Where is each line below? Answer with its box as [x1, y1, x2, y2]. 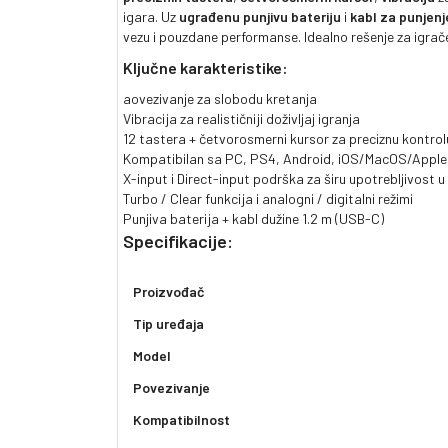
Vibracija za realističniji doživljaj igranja [123, 109, 360, 127]
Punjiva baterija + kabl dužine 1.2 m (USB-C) [123, 209, 384, 227]
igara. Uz [123, 7, 179, 25]
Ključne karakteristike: [123, 57, 288, 77]
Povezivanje [133, 378, 210, 396]
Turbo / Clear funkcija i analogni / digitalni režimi [123, 189, 413, 207]
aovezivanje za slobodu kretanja [123, 89, 317, 107]
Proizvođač [133, 282, 204, 300]
